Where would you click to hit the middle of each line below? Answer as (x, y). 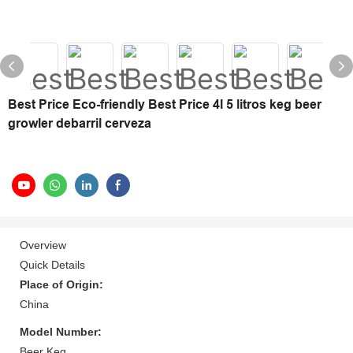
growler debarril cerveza (80, 123)
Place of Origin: (61, 284)
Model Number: (61, 331)
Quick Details (52, 264)
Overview (43, 245)
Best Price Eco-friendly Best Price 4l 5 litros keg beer (165, 104)
